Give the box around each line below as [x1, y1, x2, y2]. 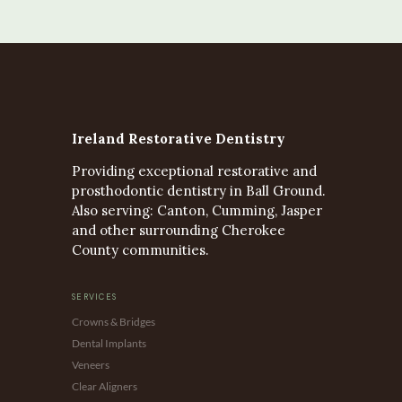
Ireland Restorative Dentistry [72, 129, 285, 147]
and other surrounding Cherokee [72, 222, 285, 240]
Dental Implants [72, 336, 146, 350]
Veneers [72, 357, 109, 371]
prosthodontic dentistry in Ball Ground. [72, 182, 326, 200]
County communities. [72, 241, 209, 259]
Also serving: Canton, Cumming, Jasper [72, 202, 322, 220]
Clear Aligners [72, 379, 137, 393]
